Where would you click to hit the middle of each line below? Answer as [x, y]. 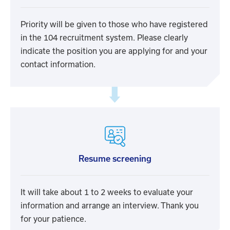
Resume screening [115, 159]
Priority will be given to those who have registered [114, 24]
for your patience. [53, 219]
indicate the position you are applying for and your [114, 51]
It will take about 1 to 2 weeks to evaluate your [107, 192]
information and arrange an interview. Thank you [110, 206]
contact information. [58, 64]
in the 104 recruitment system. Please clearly [104, 38]
